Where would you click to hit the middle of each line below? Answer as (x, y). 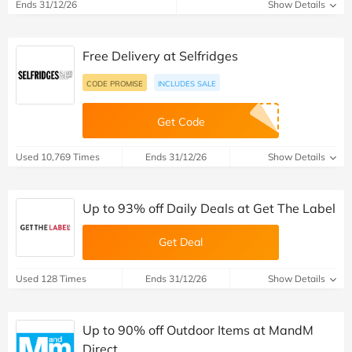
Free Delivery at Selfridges (160, 56)
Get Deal (181, 242)
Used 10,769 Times (58, 157)
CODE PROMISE (115, 84)
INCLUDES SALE (187, 84)
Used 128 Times (51, 279)
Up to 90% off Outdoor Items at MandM (198, 330)
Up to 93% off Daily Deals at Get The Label (209, 209)
